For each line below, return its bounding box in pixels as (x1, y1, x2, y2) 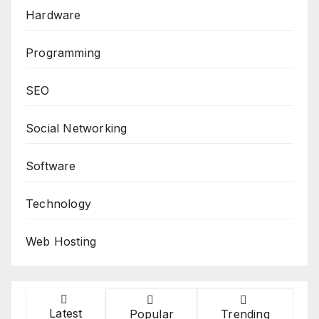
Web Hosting (26, 234, 97, 249)
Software (26, 159, 76, 174)
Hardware (26, 8, 81, 23)
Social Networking (26, 121, 127, 136)
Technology (26, 197, 91, 211)
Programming (26, 46, 101, 61)
